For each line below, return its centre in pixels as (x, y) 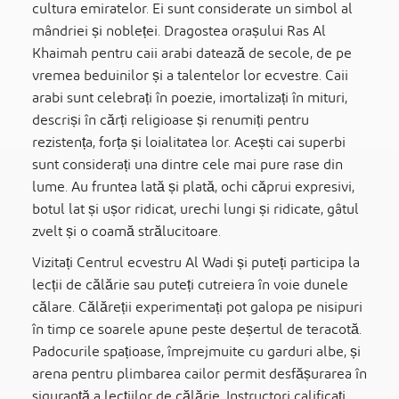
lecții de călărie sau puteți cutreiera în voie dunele (190, 285)
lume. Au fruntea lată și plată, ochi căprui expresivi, (193, 187)
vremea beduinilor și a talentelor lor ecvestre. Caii (190, 76)
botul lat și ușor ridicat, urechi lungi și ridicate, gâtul (195, 209)
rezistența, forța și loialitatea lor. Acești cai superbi (189, 142)
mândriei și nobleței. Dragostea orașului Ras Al (179, 31)
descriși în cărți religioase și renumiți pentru (171, 120)
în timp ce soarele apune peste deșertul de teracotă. (197, 330)
